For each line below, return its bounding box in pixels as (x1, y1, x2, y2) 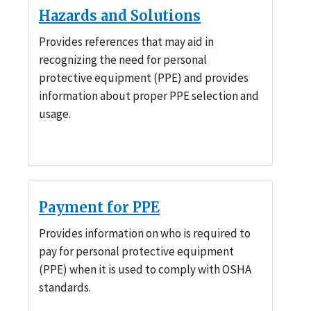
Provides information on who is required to (39, 225, 251, 241)
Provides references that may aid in (39, 33, 214, 49)
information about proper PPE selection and (39, 87, 259, 103)
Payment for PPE (39, 198, 160, 216)
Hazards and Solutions (39, 6, 201, 24)
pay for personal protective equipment (39, 243, 234, 259)
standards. (39, 279, 91, 295)
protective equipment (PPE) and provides (39, 69, 249, 85)
